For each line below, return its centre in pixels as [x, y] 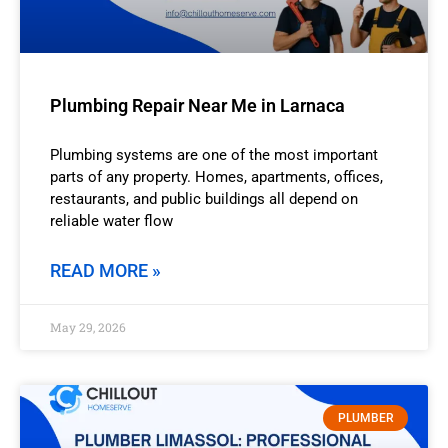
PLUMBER [365, 418]
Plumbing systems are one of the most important [214, 154]
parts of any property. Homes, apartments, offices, [216, 176]
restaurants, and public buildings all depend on [204, 198]
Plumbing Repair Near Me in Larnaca [197, 105]
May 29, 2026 [88, 326]
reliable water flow [111, 220]
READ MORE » [105, 270]
